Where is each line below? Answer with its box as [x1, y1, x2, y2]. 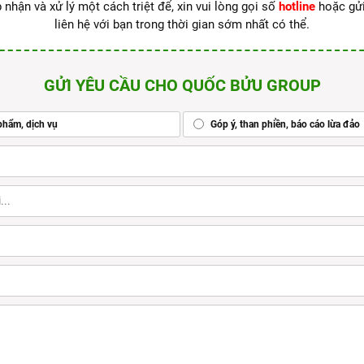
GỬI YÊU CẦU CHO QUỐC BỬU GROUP [43, 76, 321, 96]
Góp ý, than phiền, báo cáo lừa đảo [208, 119, 361, 131]
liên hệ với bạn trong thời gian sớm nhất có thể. [54, 17, 310, 32]
